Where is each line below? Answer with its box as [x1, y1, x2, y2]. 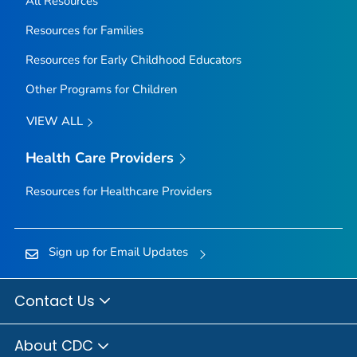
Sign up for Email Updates [48, 244, 188, 261]
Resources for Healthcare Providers [25, 183, 212, 200]
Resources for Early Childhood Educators [25, 52, 241, 69]
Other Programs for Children [25, 81, 178, 98]
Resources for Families [25, 22, 143, 39]
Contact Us [14, 290, 99, 311]
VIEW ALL [25, 113, 86, 130]
